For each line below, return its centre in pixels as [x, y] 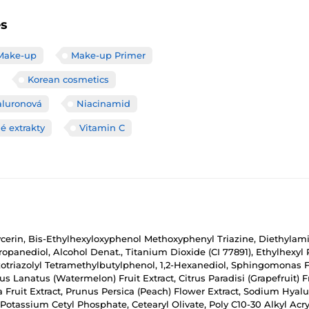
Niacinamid [103, 103]
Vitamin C [102, 128]
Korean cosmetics [68, 79]
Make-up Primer [108, 55]
